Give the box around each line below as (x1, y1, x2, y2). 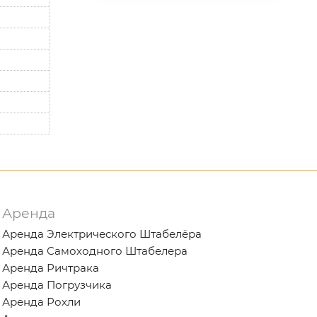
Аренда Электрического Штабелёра (1, 226, 202, 241)
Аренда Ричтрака (1, 260, 99, 275)
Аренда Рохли (1, 294, 81, 309)
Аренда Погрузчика (1, 277, 112, 292)
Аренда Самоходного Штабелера (1, 243, 188, 258)
